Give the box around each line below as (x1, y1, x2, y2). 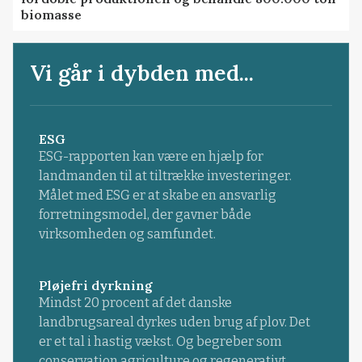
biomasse (21, 6, 82, 23)
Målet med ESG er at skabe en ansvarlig (38, 187, 276, 203)
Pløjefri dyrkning (38, 276, 153, 293)
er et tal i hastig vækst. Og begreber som (38, 333, 282, 349)
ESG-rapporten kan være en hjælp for (38, 148, 263, 164)
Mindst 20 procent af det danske (38, 294, 232, 310)
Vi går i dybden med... (30, 59, 255, 87)
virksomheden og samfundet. (38, 225, 216, 242)
